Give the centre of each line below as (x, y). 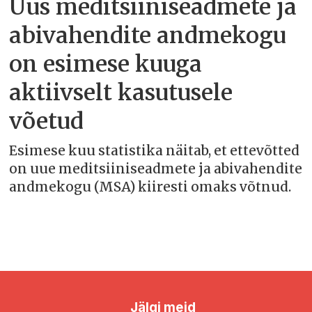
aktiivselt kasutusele (121, 93)
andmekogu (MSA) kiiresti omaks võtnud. (150, 187)
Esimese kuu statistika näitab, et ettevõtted (155, 151)
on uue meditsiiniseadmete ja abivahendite (156, 169)
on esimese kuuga (106, 64)
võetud (47, 122)
